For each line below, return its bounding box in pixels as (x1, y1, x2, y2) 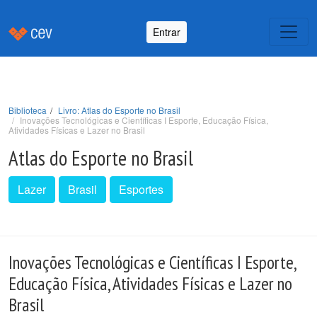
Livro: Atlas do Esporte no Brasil (58, 104, 180, 116)
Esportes (119, 181, 163, 197)
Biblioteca (8, 104, 47, 116)
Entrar (153, 24, 180, 39)
